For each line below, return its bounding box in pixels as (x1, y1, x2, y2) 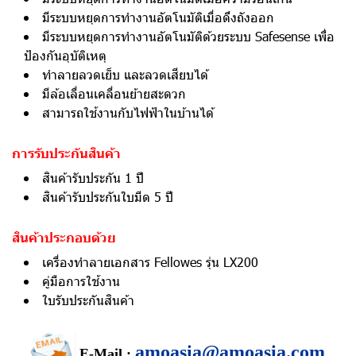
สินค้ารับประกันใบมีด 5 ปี (42, 188, 173, 205)
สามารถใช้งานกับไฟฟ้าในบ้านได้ (42, 104, 214, 121)
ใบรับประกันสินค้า (42, 292, 134, 308)
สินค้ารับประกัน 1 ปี (42, 169, 144, 186)
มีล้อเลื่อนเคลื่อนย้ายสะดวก (42, 85, 186, 102)
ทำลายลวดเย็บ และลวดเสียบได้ (42, 66, 208, 83)
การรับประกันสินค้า (12, 145, 121, 161)
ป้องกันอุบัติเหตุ (24, 47, 106, 64)
